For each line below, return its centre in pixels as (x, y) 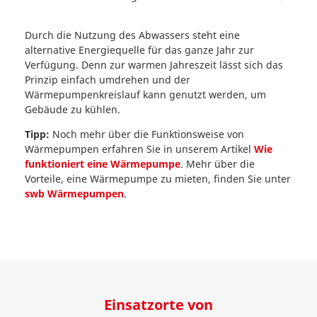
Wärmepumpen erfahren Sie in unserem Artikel (139, 149)
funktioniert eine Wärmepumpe (103, 164)
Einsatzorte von (158, 305)
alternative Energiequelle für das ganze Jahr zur (139, 50)
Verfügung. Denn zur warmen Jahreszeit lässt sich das (154, 65)
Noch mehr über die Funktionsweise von (147, 134)
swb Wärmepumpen (74, 194)
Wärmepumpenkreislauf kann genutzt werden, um (145, 94)
